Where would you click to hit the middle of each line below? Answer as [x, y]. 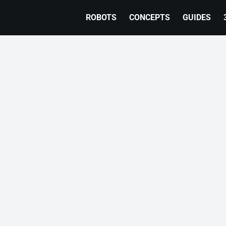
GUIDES [197, 17]
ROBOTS [101, 17]
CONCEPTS [150, 17]
